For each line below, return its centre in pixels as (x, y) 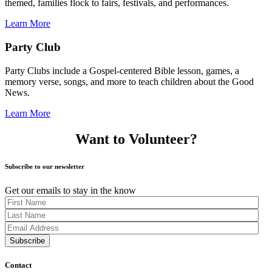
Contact (18, 265)
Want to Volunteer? (136, 139)
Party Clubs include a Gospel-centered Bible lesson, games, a (122, 70)
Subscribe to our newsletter (45, 166)
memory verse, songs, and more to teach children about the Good (129, 81)
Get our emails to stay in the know (70, 190)
